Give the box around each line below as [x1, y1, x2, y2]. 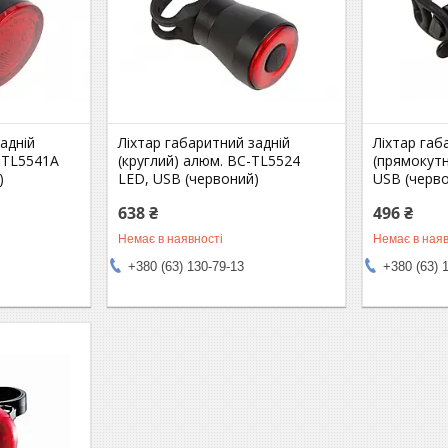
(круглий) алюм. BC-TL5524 [118, 150, 301, 170]
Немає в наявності [118, 231, 224, 246]
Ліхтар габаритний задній [118, 132, 291, 152]
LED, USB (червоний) [118, 168, 260, 188]
